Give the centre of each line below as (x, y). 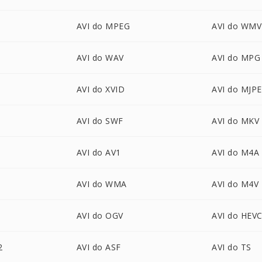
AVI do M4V (235, 184)
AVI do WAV (100, 58)
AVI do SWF (100, 121)
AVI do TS (232, 247)
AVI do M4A (236, 152)
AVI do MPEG (103, 26)
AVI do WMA (101, 184)
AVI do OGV (100, 216)
